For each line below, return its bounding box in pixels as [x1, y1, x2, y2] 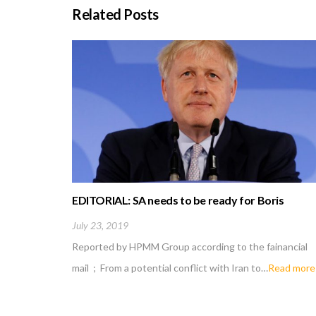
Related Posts [72, 6, 159, 23]
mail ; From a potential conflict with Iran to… [72, 261, 268, 274]
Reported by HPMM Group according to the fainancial [72, 240, 308, 253]
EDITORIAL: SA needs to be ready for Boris [72, 193, 284, 207]
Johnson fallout [72, 207, 149, 221]
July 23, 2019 [72, 219, 128, 231]
